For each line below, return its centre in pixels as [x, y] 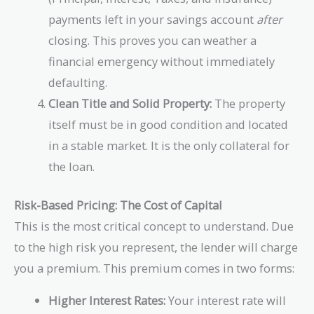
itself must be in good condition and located [169, 125]
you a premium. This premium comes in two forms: [154, 268]
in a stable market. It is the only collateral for [169, 146]
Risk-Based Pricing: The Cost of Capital [118, 205]
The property [249, 104]
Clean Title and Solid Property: [130, 104]
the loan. [72, 167]
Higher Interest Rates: [107, 301]
